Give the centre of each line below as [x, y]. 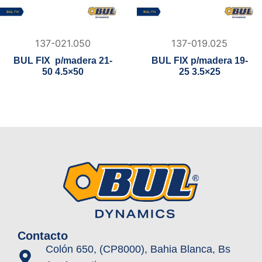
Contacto [43, 235]
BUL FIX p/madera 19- [199, 61]
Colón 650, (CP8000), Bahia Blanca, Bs [138, 249]
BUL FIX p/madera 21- [63, 61]
